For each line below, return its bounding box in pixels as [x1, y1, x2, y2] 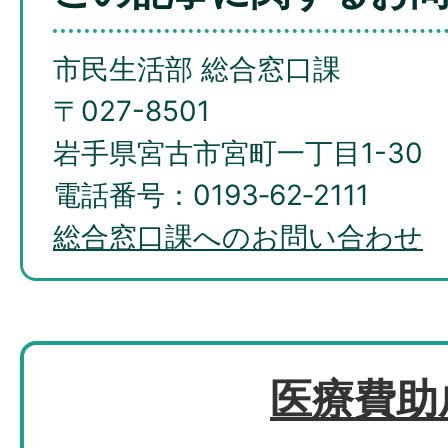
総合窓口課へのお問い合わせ [53, 220, 423, 255]
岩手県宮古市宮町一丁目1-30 [53, 136, 423, 171]
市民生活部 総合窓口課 [53, 52, 341, 87]
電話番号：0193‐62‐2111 [53, 178, 369, 213]
